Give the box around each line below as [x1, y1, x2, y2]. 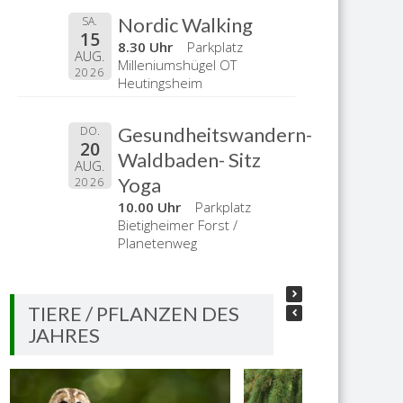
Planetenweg [118, 233, 198, 252]
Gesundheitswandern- [118, 121, 313, 147]
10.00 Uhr [118, 197, 185, 216]
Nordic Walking [118, 13, 254, 37]
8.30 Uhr [118, 38, 177, 56]
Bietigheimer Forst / [118, 215, 238, 234]
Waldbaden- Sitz [118, 147, 262, 172]
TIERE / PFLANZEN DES [28, 300, 240, 326]
